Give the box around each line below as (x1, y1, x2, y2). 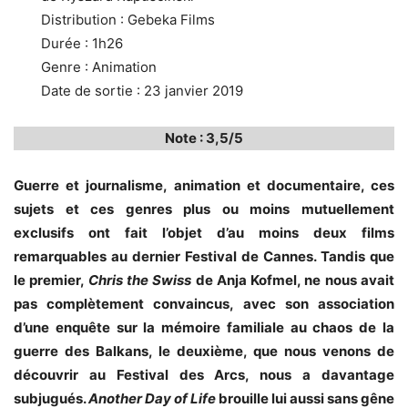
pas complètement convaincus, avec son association (14, 294, 394, 312)
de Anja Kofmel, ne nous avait (191, 270, 395, 289)
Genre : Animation (41, 57, 157, 76)
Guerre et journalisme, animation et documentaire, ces (14, 176, 394, 194)
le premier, (14, 270, 88, 289)
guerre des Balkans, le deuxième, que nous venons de (14, 342, 394, 360)
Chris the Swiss (87, 270, 192, 289)
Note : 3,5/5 (165, 128, 243, 147)
